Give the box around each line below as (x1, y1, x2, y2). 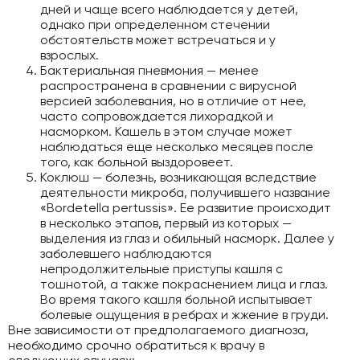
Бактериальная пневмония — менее (40, 63, 259, 79)
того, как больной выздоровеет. (40, 154, 233, 170)
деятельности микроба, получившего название (40, 185, 330, 201)
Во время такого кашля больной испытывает (40, 292, 313, 308)
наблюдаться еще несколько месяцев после (40, 139, 313, 155)
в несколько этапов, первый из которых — (40, 215, 292, 231)
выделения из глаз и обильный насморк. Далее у (40, 231, 334, 247)
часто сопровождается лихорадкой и (40, 108, 273, 125)
